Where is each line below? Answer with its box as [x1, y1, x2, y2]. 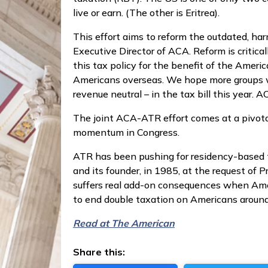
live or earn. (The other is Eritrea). [73, 7, 220, 19]
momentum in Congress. [73, 126, 179, 138]
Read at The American [73, 217, 175, 229]
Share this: [73, 246, 125, 258]
